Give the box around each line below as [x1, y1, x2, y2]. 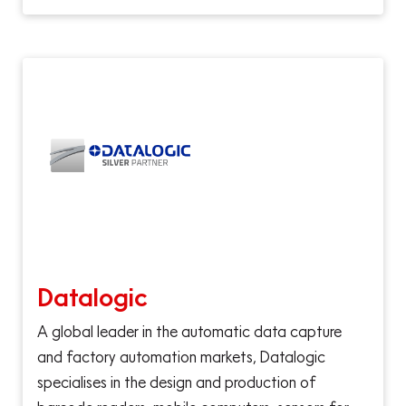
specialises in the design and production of [37, 370, 316, 395]
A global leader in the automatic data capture [37, 319, 342, 344]
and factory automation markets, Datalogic [37, 344, 325, 370]
